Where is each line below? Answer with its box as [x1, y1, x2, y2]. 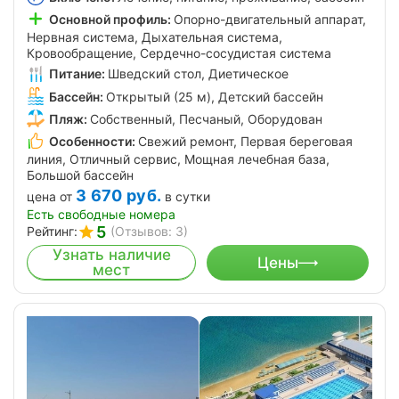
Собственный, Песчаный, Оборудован [90, 110, 322, 126]
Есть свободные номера [27, 207, 175, 223]
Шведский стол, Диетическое [108, 66, 289, 82]
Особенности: [49, 133, 135, 149]
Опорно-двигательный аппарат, [174, 12, 366, 28]
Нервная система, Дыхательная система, [27, 29, 282, 45]
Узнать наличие [52, 246, 171, 265]
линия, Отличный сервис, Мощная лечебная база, [27, 151, 330, 167]
